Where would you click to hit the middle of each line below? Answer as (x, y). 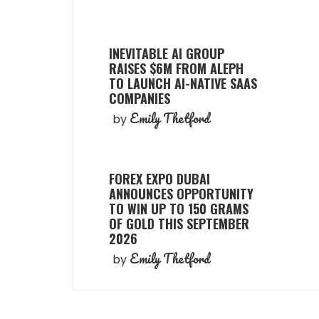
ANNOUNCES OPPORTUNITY (181, 193)
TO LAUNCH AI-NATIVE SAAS (183, 83)
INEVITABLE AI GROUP (167, 53)
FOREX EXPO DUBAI (159, 178)
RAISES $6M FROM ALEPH (176, 68)
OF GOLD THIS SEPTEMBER (179, 223)
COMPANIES (140, 98)
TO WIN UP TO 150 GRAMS (179, 208)
